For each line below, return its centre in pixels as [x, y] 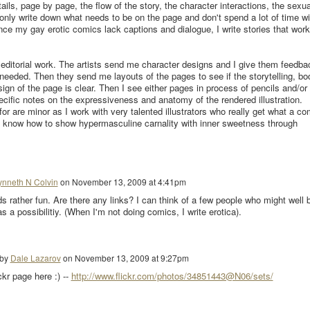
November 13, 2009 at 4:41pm [129, 181]
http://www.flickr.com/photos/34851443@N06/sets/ [172, 276]
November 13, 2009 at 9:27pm [131, 257]
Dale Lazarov [35, 257]
